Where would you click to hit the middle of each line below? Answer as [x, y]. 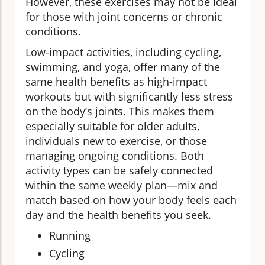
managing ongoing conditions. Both [115, 155]
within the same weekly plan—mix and [122, 185]
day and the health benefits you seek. [118, 214]
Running [70, 235]
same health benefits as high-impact [116, 81]
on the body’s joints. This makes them [120, 111]
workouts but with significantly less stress [129, 96]
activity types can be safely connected [119, 170]
